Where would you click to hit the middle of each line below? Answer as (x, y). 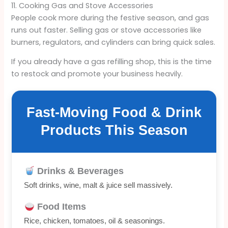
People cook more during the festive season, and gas (110, 18)
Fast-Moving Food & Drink (114, 113)
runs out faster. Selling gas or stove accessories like (107, 30)
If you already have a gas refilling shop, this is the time (112, 62)
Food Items (60, 207)
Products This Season (114, 131)
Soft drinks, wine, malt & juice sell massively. (98, 185)
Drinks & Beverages (79, 171)
